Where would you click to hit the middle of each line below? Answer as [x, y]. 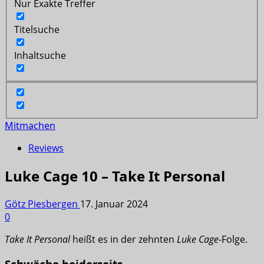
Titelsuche [37, 29]
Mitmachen [30, 126]
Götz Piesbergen [42, 204]
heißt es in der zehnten [123, 240]
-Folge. [233, 240]
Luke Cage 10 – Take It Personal [115, 176]
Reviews [46, 148]
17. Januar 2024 [114, 204]
